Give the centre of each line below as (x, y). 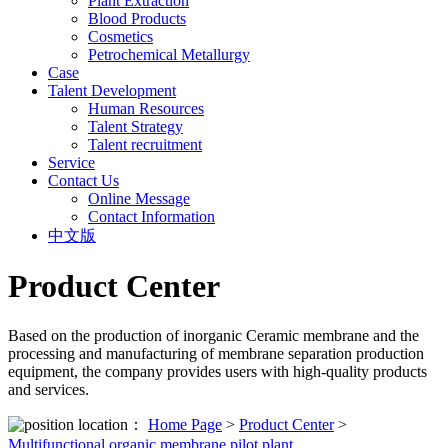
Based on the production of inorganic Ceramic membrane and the (213, 335)
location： (111, 424)
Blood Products (137, 18)
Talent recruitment (145, 144)
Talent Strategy (135, 126)
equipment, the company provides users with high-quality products (217, 371)
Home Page (185, 424)
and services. (48, 389)
